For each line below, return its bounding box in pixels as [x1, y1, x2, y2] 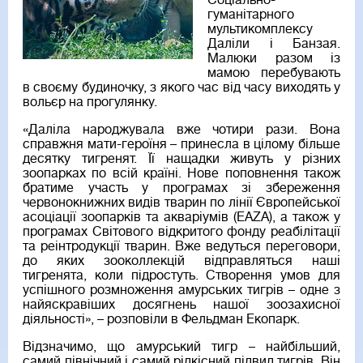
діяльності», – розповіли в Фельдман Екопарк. [23, 312, 300, 327]
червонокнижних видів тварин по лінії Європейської [23, 195, 340, 211]
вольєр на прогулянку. [23, 95, 157, 110]
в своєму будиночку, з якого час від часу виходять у [23, 80, 340, 96]
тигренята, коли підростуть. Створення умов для [23, 268, 340, 284]
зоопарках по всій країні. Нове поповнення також [23, 166, 340, 181]
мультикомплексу [207, 22, 313, 37]
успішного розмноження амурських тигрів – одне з [23, 283, 340, 298]
